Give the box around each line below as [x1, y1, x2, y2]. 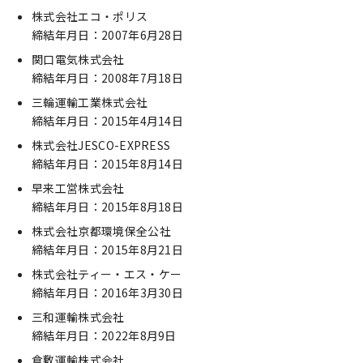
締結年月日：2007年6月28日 [32, 27, 184, 43]
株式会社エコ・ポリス [32, 8, 148, 24]
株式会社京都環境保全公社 [32, 223, 171, 239]
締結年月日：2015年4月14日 [32, 113, 184, 129]
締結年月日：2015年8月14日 [32, 156, 184, 172]
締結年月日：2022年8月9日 [32, 327, 177, 344]
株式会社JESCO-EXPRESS [32, 137, 171, 153]
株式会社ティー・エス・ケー [32, 266, 182, 282]
